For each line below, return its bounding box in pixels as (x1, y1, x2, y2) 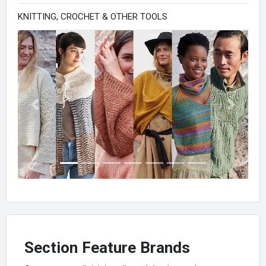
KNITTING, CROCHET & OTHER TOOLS (17, 11, 167, 23)
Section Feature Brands (24, 239, 190, 257)
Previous (34, 105, 68, 116)
